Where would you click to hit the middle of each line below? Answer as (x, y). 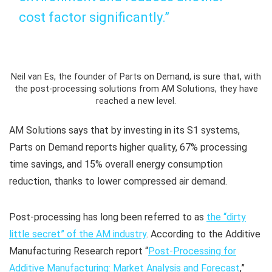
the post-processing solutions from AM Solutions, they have (136, 89)
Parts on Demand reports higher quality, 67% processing (128, 147)
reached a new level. (136, 101)
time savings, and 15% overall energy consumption (116, 164)
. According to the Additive (203, 234)
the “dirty (226, 217)
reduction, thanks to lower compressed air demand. (118, 181)
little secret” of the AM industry (78, 234)
